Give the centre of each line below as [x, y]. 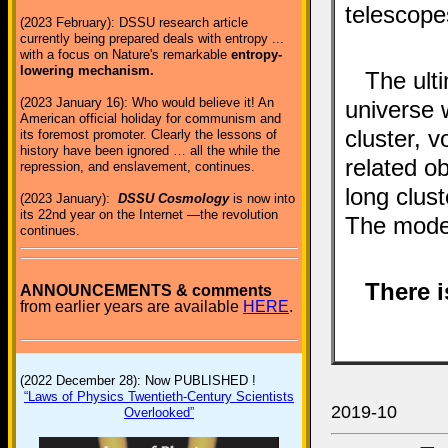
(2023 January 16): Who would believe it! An [147, 102]
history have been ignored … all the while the [150, 150]
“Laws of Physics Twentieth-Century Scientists [159, 396]
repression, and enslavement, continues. [137, 166]
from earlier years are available [131, 306]
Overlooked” [159, 412]
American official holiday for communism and [150, 118]
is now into [262, 198]
